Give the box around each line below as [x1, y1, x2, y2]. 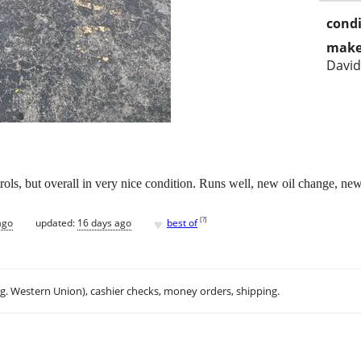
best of [167, 215, 197, 230]
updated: [35, 215, 77, 230]
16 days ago [77, 215, 131, 230]
